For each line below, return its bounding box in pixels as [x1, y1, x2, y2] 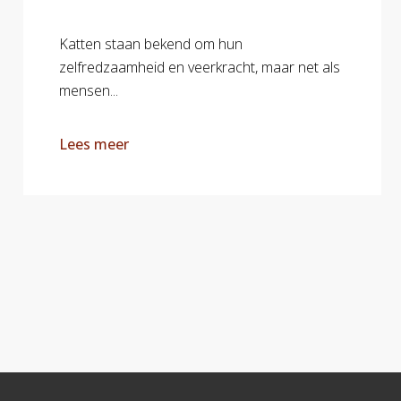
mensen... [59, 81, 118, 100]
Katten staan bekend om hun [59, 34, 243, 54]
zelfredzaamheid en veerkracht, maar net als [59, 57, 340, 77]
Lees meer [59, 134, 129, 154]
